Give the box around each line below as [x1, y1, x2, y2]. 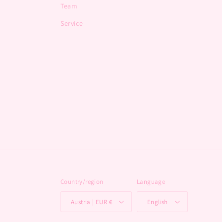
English [147, 197, 168, 206]
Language [137, 177, 166, 186]
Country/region [60, 177, 104, 186]
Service [60, 19, 83, 28]
